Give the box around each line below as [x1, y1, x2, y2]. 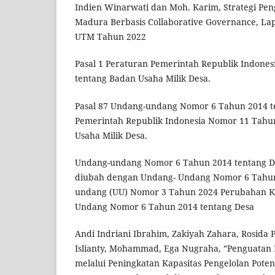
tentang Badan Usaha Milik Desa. [75, 72, 211, 85]
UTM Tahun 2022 [75, 31, 146, 43]
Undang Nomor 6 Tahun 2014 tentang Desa [75, 200, 254, 212]
